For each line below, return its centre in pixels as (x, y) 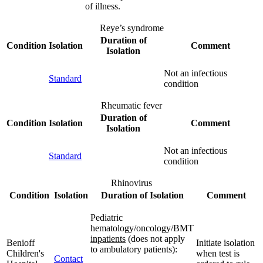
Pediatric (107, 217)
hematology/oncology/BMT (142, 228)
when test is (218, 253)
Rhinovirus (131, 183)
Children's (25, 253)
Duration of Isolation (142, 195)
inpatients (108, 238)
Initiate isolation (225, 242)
